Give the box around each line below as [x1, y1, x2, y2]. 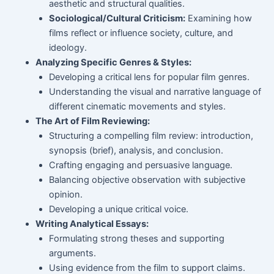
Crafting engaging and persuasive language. [49, 159, 233, 171]
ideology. [49, 42, 87, 53]
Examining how [185, 12, 253, 24]
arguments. [49, 247, 97, 259]
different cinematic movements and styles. [49, 100, 226, 112]
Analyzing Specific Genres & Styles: [35, 56, 192, 68]
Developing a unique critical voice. [49, 203, 189, 215]
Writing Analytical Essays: [35, 218, 149, 229]
